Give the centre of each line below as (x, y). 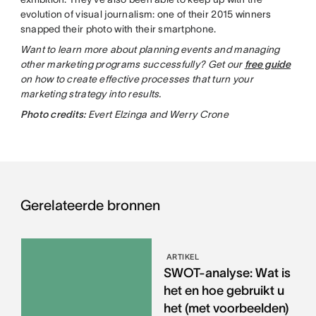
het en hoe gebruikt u (224, 291)
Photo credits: (53, 115)
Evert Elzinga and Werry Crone (157, 115)
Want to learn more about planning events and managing (150, 50)
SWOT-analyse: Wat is (227, 273)
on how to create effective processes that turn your (136, 79)
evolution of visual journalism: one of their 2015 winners (146, 14)
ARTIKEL (183, 257)
